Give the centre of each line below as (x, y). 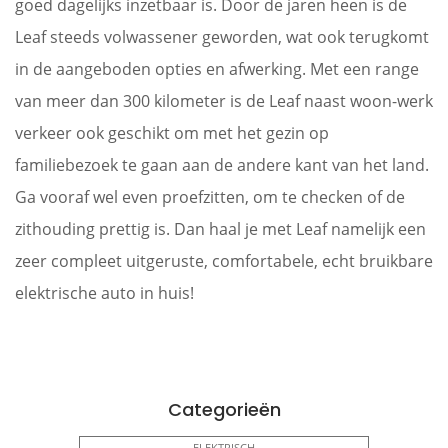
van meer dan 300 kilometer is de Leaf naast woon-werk (224, 100)
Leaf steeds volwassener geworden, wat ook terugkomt (222, 36)
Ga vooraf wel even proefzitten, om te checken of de (210, 196)
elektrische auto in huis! (104, 292)
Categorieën (224, 409)
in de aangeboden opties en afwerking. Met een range (217, 68)
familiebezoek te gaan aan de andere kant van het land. (222, 164)
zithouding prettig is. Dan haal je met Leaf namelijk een (220, 228)
